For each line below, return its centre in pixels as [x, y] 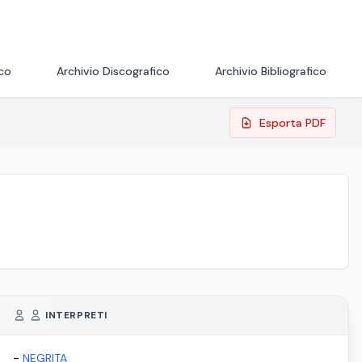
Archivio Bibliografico [271, 71]
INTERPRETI [76, 315]
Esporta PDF [293, 123]
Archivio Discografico [113, 71]
